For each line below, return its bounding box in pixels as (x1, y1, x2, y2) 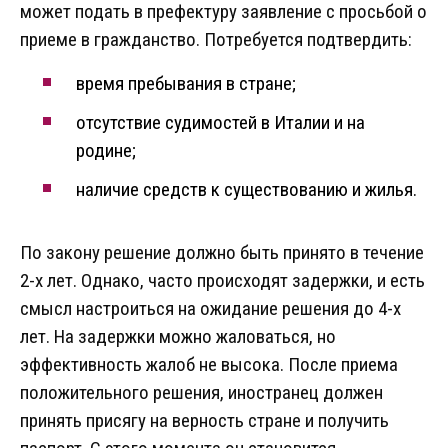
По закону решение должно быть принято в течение (20, 241, 424, 265)
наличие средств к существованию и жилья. (76, 178, 417, 202)
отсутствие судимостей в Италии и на (76, 111, 365, 135)
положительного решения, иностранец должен (20, 381, 383, 405)
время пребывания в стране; (76, 72, 296, 96)
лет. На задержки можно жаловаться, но (20, 325, 336, 349)
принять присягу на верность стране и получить (20, 409, 389, 433)
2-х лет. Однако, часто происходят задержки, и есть (20, 269, 425, 293)
